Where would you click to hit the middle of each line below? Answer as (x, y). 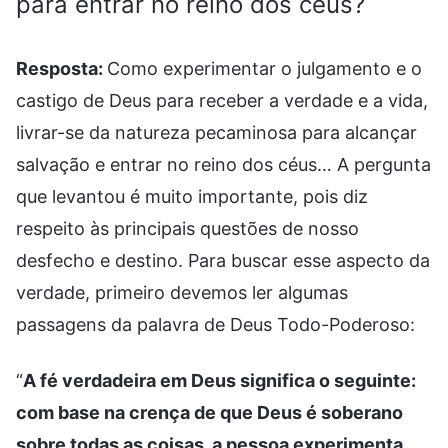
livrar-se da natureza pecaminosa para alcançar (216, 132)
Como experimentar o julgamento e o (264, 68)
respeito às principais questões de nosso (187, 228)
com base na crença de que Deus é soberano (209, 412)
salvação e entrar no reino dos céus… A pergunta (223, 164)
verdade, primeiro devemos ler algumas (182, 292)
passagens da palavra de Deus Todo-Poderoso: (215, 324)
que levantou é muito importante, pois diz (192, 196)
